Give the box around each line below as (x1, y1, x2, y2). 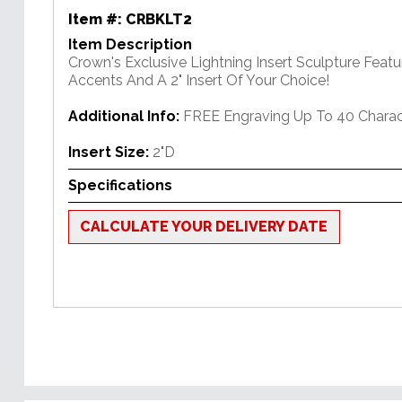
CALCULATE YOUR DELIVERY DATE (80, 218, 328, 236)
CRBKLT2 (126, 11, 192, 29)
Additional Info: (68, 108, 179, 126)
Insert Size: (68, 144, 149, 162)
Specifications (68, 177, 172, 195)
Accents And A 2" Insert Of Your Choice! (68, 72, 329, 90)
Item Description (68, 36, 192, 54)
